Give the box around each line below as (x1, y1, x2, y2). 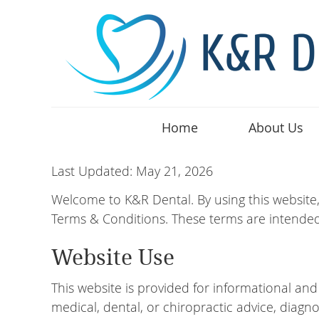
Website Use (51, 245, 174, 270)
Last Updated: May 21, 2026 (51, 162, 213, 179)
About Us (249, 119, 303, 136)
